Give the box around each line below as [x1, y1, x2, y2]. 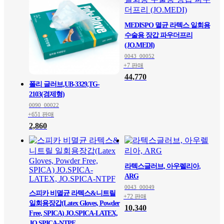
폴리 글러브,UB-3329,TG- [29, 80, 99, 88]
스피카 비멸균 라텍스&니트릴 [29, 189, 115, 197]
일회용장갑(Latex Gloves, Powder [29, 199, 119, 207]
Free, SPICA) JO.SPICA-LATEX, [29, 209, 117, 217]
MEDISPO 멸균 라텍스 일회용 [124, 21, 210, 29]
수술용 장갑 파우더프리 [124, 31, 192, 39]
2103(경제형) [29, 90, 64, 98]
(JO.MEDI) [124, 41, 154, 49]
